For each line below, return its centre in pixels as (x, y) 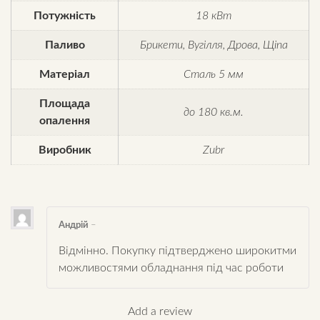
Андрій (75, 225)
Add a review (160, 311)
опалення (65, 121)
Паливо (65, 45)
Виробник (65, 150)
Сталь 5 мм (214, 75)
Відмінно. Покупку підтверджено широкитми (177, 250)
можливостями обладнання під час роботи (171, 267)
